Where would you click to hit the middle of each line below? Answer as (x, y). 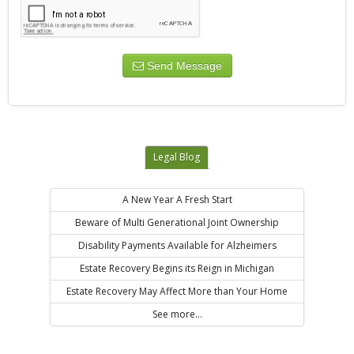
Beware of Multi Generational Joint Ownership (177, 223)
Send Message (183, 66)
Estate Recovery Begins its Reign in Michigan (177, 269)
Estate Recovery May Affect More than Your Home (177, 292)
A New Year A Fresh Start (177, 200)
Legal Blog (176, 157)
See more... (177, 314)
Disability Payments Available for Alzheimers (177, 246)
